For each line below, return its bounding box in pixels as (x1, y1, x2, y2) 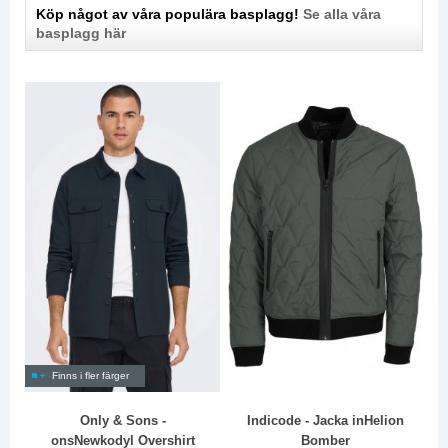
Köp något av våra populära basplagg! (36, 6, 303, 23)
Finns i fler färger (52, 370, 130, 382)
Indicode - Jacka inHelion (247, 413, 405, 429)
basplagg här (36, 25, 126, 42)
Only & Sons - (79, 413, 166, 429)
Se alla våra (303, 6, 381, 23)
